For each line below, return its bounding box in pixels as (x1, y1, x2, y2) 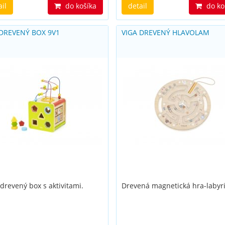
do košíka (63, 1, 97, 11)
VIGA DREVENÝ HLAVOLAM (122, 28, 210, 37)
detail (128, 1, 148, 11)
